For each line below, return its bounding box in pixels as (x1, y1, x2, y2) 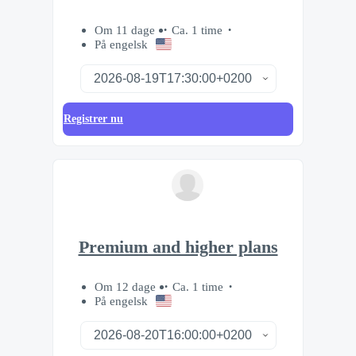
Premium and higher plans (78, 237, 278, 257)
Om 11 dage (95, 22, 158, 37)
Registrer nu (64, 112, 123, 125)
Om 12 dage (95, 280, 159, 294)
